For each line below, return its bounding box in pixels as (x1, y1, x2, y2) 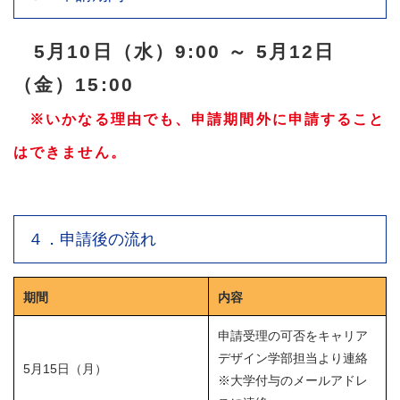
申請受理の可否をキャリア (218, 328, 368, 343)
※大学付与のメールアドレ (218, 372, 368, 387)
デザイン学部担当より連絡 (218, 350, 368, 365)
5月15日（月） (23, 361, 107, 376)
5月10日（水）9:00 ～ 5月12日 (34, 40, 336, 62)
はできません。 (13, 144, 127, 160)
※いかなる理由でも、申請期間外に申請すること (13, 111, 386, 127)
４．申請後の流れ (28, 229, 156, 248)
